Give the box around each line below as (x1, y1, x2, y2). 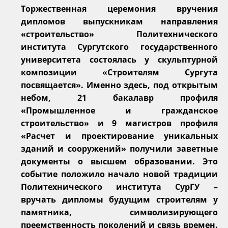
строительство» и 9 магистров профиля (21, 117, 218, 129)
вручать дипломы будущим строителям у (21, 193, 218, 205)
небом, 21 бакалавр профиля (21, 92, 218, 103)
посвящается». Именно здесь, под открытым (21, 79, 218, 91)
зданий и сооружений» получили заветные (21, 142, 218, 154)
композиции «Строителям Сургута (21, 66, 218, 78)
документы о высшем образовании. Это (21, 155, 218, 167)
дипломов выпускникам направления (21, 15, 218, 27)
